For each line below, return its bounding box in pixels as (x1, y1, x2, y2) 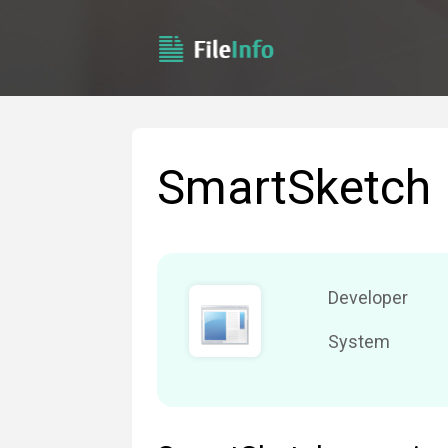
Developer (327, 287, 408, 308)
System (327, 331, 390, 352)
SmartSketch (157, 159, 431, 216)
